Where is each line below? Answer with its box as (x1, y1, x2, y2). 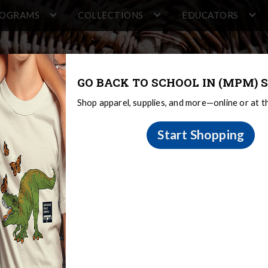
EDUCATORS (182, 10, 239, 20)
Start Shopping (157, 127, 245, 142)
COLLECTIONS (78, 10, 144, 20)
